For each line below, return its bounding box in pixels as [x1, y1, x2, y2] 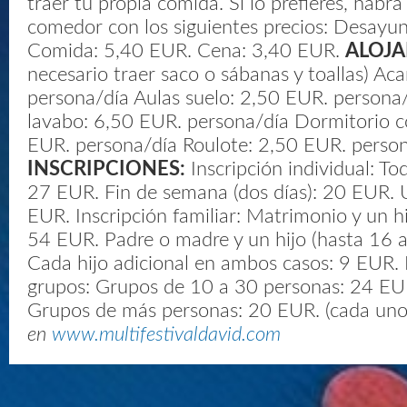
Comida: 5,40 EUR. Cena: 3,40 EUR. [27, 41, 345, 61]
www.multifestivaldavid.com [52, 324, 281, 344]
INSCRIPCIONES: [27, 159, 185, 179]
